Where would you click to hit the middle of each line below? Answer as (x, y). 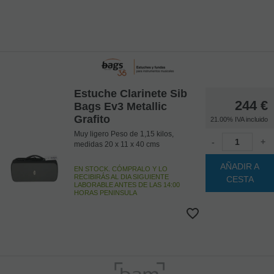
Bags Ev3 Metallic (120, 106)
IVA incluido (251, 119)
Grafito (92, 119)
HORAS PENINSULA (105, 192)
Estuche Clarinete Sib (130, 93)
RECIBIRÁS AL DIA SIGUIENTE (121, 176)
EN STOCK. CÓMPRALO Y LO (120, 168)
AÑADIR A (240, 166)
